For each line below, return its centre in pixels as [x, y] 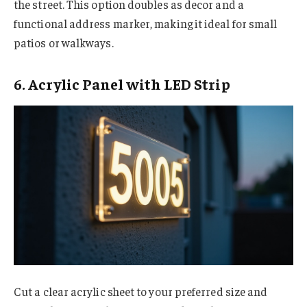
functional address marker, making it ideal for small [146, 24]
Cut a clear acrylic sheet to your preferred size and [141, 291]
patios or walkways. [64, 43]
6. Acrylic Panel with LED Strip [122, 83]
